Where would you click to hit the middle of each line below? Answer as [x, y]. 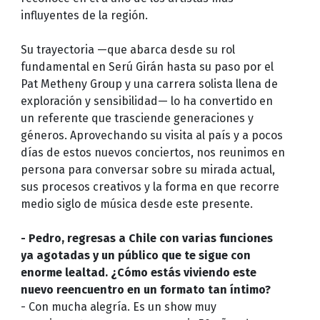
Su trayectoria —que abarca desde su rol [127, 49]
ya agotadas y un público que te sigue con [135, 255]
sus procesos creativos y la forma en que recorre [150, 186]
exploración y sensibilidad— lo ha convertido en [146, 101]
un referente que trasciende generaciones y [137, 118]
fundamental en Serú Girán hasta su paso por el [147, 66]
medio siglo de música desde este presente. [136, 204]
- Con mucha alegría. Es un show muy [118, 306]
